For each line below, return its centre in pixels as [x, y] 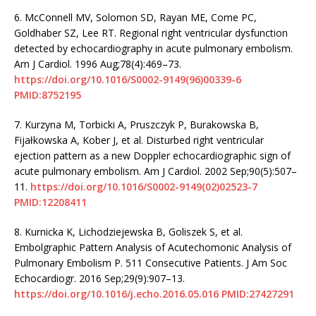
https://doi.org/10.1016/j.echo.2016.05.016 [116, 293]
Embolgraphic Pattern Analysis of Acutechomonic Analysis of [153, 247]
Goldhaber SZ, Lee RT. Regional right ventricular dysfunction [151, 32]
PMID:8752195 [48, 95]
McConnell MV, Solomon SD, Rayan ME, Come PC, [141, 17]
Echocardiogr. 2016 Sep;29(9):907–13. [99, 278]
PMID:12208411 [50, 202]
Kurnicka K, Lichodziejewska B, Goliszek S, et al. [134, 231]
